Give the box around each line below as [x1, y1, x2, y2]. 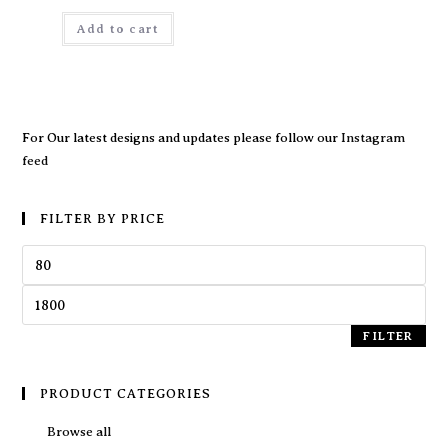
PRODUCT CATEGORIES [40, 386, 212, 402]
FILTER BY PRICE [40, 211, 166, 227]
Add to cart [77, 22, 160, 37]
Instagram [341, 130, 406, 146]
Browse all [47, 424, 112, 440]
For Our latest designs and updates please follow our [22, 130, 342, 146]
